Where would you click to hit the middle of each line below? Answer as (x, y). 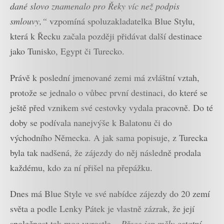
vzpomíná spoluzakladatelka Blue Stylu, (121, 21)
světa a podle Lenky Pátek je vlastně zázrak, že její (102, 209)
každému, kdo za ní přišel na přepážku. (81, 167)
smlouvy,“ (28, 21)
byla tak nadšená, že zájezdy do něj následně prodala (105, 152)
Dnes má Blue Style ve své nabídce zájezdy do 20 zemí (110, 194)
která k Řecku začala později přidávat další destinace (106, 36)
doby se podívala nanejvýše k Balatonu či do (91, 122)
